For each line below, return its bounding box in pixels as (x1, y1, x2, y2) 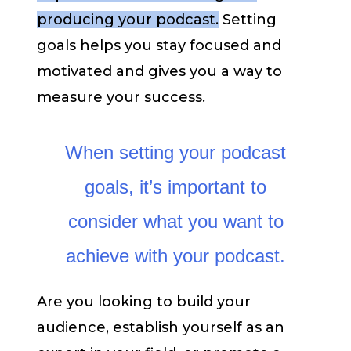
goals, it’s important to (85, 175, 266, 197)
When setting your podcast (65, 141, 286, 163)
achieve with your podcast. (66, 244, 285, 266)
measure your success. (37, 89, 205, 107)
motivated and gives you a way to (37, 63, 282, 81)
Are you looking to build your (37, 292, 251, 310)
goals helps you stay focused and (37, 37, 281, 55)
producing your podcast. (37, 11, 219, 29)
